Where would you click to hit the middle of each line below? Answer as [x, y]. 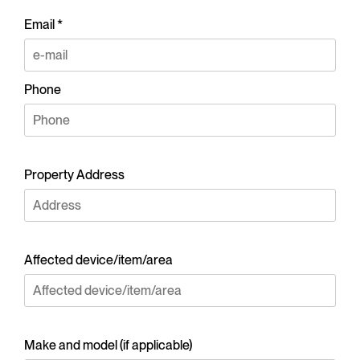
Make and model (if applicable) [108, 345]
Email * [43, 25]
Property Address [74, 175]
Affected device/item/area [98, 260]
